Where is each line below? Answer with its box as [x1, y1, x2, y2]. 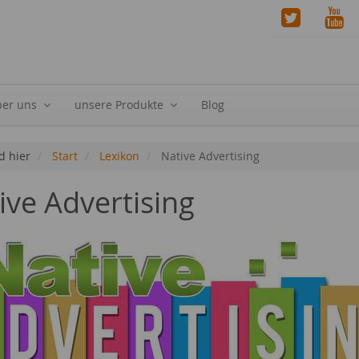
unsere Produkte [75, 97, 163, 112]
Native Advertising [158, 148, 260, 163]
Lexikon [99, 148, 139, 163]
